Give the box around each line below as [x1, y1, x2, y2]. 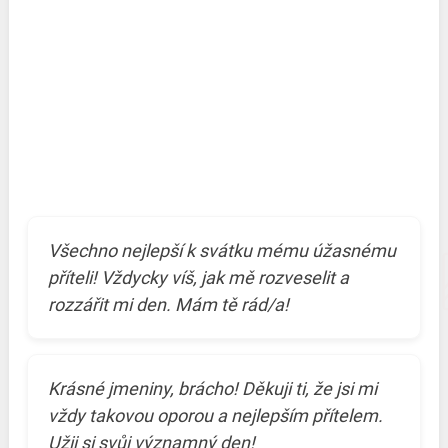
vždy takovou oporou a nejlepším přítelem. [47, 405, 383, 427]
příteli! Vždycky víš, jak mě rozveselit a [47, 267, 349, 289]
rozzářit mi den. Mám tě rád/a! [47, 294, 289, 316]
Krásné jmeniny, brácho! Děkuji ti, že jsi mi [47, 378, 377, 400]
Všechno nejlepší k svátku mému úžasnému [47, 240, 396, 262]
